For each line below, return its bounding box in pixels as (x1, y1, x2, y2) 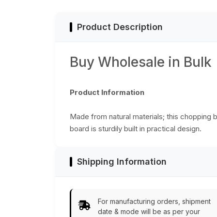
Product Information (70, 88, 144, 97)
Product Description (77, 22, 163, 32)
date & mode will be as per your (98, 207, 200, 216)
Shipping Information (77, 156, 167, 167)
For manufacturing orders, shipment (98, 197, 211, 206)
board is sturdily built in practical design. (70, 124, 201, 134)
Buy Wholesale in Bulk (70, 54, 212, 71)
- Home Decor (61, 10, 108, 18)
